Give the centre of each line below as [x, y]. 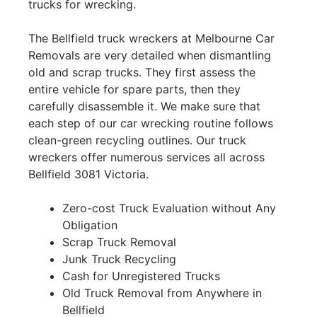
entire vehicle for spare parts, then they [134, 90]
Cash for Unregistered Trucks [141, 276]
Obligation [90, 225]
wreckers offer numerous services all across [146, 157]
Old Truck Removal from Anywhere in [162, 293]
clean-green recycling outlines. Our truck [137, 140]
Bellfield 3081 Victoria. [88, 174]
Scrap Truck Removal [119, 242]
